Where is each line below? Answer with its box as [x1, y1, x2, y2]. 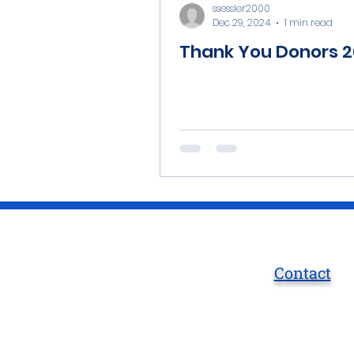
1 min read [284, 16, 333, 30]
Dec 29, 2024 [213, 16, 270, 30]
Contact [273, 262, 331, 284]
